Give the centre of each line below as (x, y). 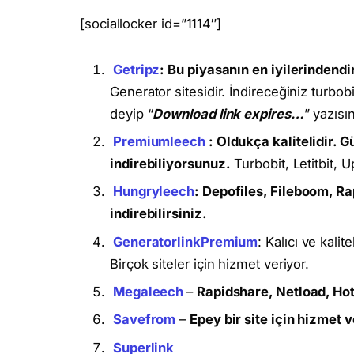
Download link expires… (228, 113)
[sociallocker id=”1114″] (151, 23)
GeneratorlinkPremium (185, 241)
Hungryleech (154, 192)
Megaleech (148, 291)
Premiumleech (159, 142)
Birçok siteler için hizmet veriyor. (210, 264)
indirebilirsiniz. (158, 214)
